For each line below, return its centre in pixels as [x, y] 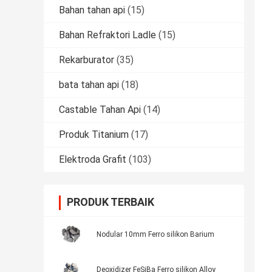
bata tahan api [89, 85]
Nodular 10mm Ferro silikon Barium [155, 235]
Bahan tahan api [92, 10]
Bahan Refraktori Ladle [107, 35]
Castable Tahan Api [100, 110]
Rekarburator [87, 60]
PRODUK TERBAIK [110, 202]
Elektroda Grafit [93, 160]
